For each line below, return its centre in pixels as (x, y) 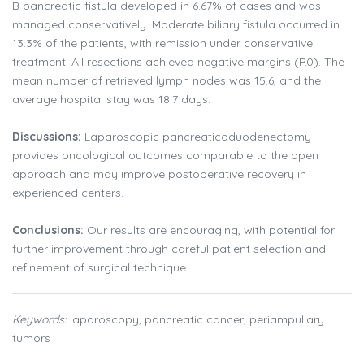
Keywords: (39, 320)
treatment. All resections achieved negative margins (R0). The (178, 62)
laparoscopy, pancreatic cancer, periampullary (195, 320)
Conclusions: (48, 230)
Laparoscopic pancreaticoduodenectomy (196, 137)
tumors (31, 338)
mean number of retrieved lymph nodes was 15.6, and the (167, 81)
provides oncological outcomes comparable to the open (165, 156)
